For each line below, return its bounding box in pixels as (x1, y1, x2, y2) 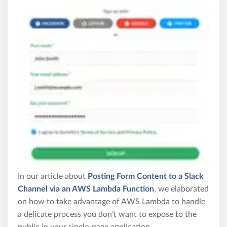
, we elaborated (154, 184, 209, 193)
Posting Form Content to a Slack (88, 172, 204, 180)
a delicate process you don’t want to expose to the (18, 210, 197, 218)
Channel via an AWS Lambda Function (18, 184, 154, 193)
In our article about (18, 172, 88, 180)
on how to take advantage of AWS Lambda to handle (18, 197, 205, 206)
